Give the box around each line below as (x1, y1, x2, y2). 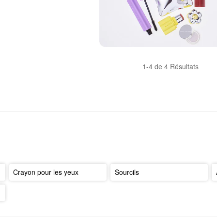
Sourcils (114, 167, 139, 177)
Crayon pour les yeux (13, 167, 79, 177)
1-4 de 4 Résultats (142, 62, 199, 72)
